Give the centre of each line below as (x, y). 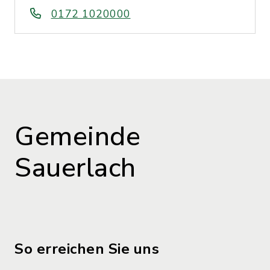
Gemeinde (77, 137)
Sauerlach (75, 168)
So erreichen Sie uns (87, 249)
